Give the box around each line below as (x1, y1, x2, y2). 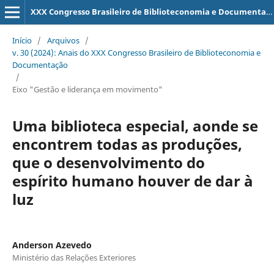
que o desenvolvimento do (12, 152, 205, 172)
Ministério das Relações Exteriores (12, 251, 136, 263)
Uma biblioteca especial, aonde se (12, 115, 258, 136)
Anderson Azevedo (12, 239, 92, 251)
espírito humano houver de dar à (12, 170, 253, 191)
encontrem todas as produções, (12, 133, 242, 154)
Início (12, 34, 32, 46)
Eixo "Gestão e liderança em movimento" (12, 83, 163, 95)
